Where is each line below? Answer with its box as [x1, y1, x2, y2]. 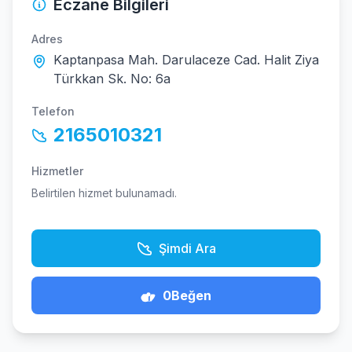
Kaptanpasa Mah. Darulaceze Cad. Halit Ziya [53, 52, 319, 68]
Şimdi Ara [158, 240, 216, 256]
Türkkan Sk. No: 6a [53, 71, 170, 86]
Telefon [31, 104, 75, 118]
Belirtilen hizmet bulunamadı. [31, 186, 177, 200]
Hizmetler [31, 164, 83, 178]
